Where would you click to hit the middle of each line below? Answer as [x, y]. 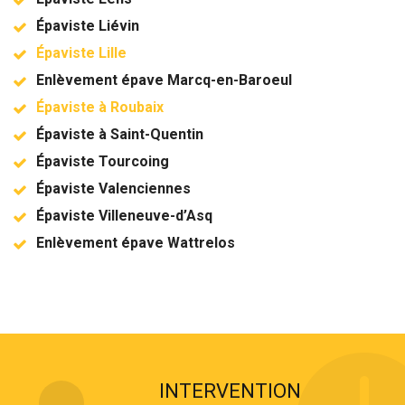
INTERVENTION [230, 391]
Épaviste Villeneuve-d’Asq [124, 215]
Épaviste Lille [81, 52]
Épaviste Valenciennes [113, 188]
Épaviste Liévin [88, 25]
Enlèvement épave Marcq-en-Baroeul [164, 80]
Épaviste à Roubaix [100, 107]
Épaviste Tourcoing [103, 161]
